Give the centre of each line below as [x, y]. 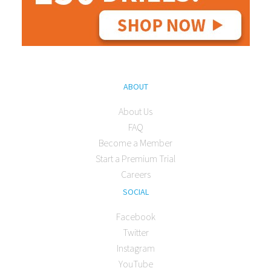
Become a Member [135, 143]
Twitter [135, 233]
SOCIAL [135, 192]
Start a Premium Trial [135, 159]
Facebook [135, 217]
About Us [135, 112]
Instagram [135, 248]
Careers [135, 175]
